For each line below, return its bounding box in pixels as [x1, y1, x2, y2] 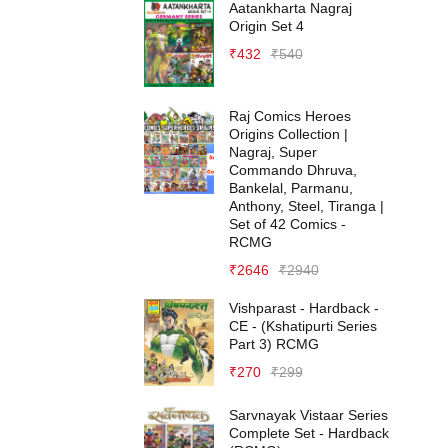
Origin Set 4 [228, 18, 304, 34]
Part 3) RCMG [228, 335, 319, 352]
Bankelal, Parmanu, [228, 179, 353, 196]
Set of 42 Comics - [228, 215, 346, 232]
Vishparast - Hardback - [228, 299, 379, 316]
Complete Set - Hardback [228, 425, 389, 441]
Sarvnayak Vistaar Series [228, 407, 388, 423]
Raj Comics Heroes [228, 107, 351, 124]
